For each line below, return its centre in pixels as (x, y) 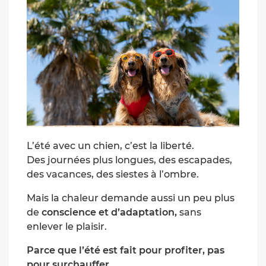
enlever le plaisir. (67, 226)
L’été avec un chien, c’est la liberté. (110, 145)
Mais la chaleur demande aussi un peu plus (131, 198)
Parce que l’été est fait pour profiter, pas (126, 250)
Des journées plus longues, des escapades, (129, 160)
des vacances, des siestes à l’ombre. (113, 174)
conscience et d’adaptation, (109, 212)
